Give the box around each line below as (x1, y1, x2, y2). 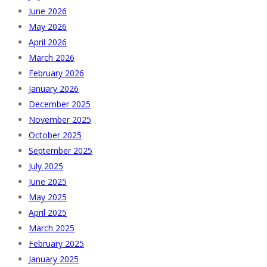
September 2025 (29, 144, 92, 156)
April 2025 (29, 206, 67, 218)
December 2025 (29, 98, 91, 110)
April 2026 (29, 36, 67, 48)
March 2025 (29, 222, 74, 234)
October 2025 (29, 129, 82, 141)
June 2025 (29, 175, 67, 187)
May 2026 (29, 20, 67, 32)
